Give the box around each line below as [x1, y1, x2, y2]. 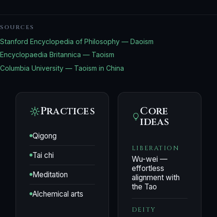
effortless [131, 163, 164, 173]
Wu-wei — [131, 154, 168, 164]
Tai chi [32, 150, 54, 160]
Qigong [32, 131, 57, 140]
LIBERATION [131, 143, 180, 153]
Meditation [32, 170, 68, 179]
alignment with [131, 172, 180, 182]
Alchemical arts [32, 189, 83, 199]
